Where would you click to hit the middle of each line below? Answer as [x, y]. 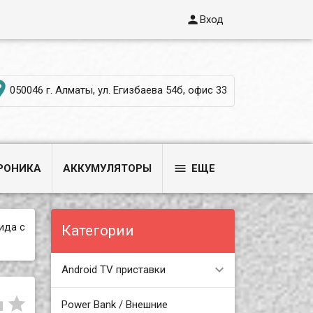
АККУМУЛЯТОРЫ [108, 168]
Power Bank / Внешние [114, 304]
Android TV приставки [113, 269]
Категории [97, 230]
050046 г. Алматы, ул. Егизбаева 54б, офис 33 [118, 90]
